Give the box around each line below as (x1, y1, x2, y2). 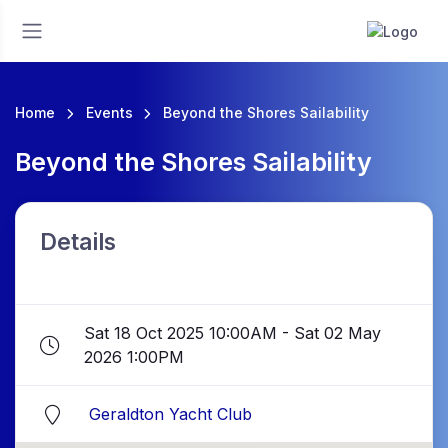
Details (40, 228, 116, 256)
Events (85, 104, 133, 121)
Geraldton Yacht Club (89, 404, 252, 425)
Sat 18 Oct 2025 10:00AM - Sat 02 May (84, 323, 382, 344)
